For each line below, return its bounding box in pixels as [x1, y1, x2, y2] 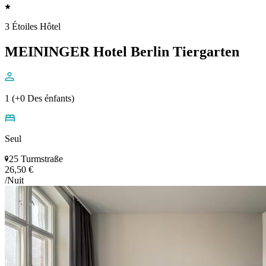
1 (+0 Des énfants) [5, 93, 74, 104]
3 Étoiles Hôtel [5, 21, 61, 32]
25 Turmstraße [9, 154, 63, 164]
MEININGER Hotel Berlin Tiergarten [5, 44, 239, 60]
